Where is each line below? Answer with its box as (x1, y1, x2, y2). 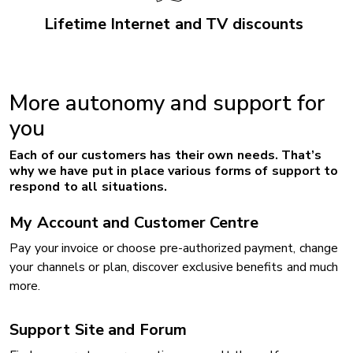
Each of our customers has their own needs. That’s (9, 146, 321, 164)
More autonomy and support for (9, 87, 325, 118)
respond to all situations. (9, 177, 167, 195)
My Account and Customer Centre (9, 211, 258, 233)
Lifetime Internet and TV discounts (43, 13, 303, 35)
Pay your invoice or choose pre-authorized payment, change (9, 239, 338, 257)
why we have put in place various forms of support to (9, 162, 338, 180)
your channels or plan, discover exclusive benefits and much (9, 258, 338, 276)
